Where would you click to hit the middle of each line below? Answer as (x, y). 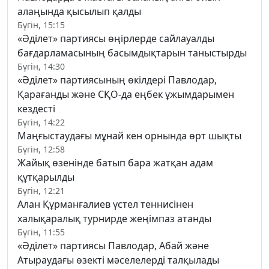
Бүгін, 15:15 (41, 25)
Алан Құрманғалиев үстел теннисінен (105, 204)
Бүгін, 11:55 (41, 232)
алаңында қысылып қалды (79, 11)
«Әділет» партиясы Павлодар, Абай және (113, 245)
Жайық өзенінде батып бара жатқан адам (115, 162)
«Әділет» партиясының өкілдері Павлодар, (117, 80)
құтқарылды (46, 177)
